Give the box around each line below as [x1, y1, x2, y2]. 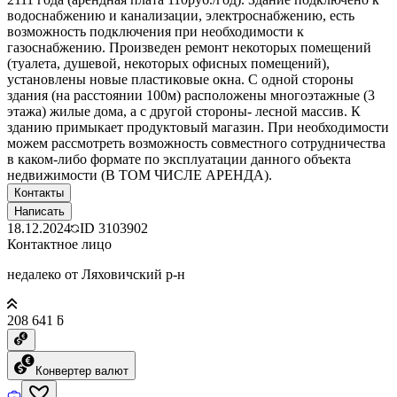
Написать [14, 204, 65, 218]
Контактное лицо [7, 236, 112, 252]
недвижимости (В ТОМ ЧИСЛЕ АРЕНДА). [7, 167, 272, 183]
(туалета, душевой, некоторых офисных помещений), [7, 55, 330, 71]
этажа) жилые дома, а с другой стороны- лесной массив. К [7, 103, 361, 119]
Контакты [14, 185, 64, 199]
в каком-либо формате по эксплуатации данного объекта [7, 151, 351, 167]
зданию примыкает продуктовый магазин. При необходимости [7, 119, 389, 135]
